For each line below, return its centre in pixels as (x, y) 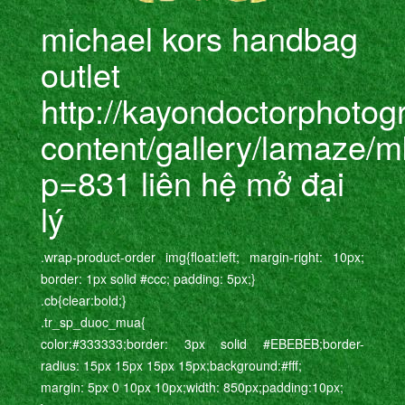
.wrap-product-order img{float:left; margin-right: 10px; (202, 256)
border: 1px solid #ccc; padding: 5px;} (148, 278)
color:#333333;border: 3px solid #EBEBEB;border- (202, 343)
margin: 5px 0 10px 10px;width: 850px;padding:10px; (192, 386)
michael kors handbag (199, 37)
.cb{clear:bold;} (84, 300)
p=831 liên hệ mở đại (193, 182)
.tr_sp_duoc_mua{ (93, 321)
